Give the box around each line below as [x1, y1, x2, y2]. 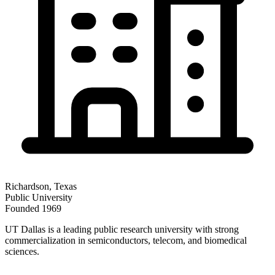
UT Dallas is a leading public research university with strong [5, 223, 239, 234]
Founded [5, 203, 42, 214]
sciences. [5, 246, 39, 257]
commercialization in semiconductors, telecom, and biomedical [5, 234, 247, 246]
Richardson [5, 180, 49, 192]
